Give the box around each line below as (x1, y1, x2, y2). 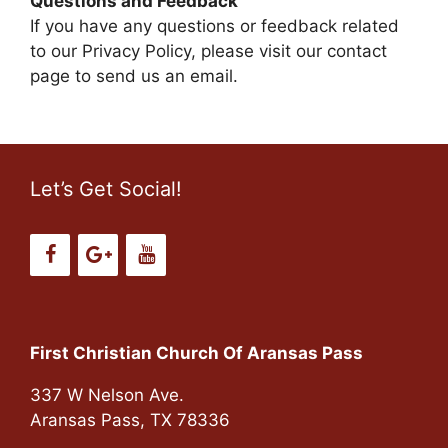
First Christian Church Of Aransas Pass (30, 343, 363, 363)
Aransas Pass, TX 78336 (30, 410, 230, 430)
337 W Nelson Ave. (30, 385, 184, 405)
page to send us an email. (30, 65, 238, 86)
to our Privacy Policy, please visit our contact (30, 40, 387, 61)
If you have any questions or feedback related (30, 15, 399, 36)
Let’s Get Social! (30, 177, 182, 201)
